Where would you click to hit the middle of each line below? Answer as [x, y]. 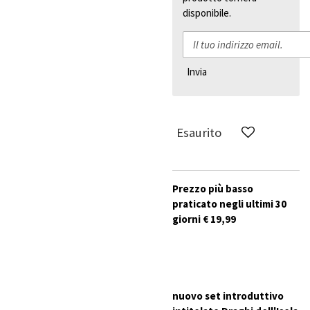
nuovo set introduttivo [228, 295]
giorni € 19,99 [204, 219]
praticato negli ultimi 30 [229, 203]
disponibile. [207, 13]
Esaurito [199, 133]
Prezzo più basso [213, 188]
